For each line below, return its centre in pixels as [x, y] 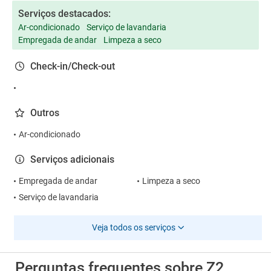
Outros [45, 113]
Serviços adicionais [72, 159]
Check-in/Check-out [73, 66]
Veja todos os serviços [133, 227]
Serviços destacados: [64, 14]
